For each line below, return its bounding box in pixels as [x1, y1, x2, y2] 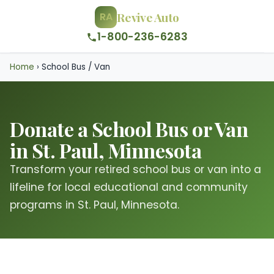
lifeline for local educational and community [10, 180, 248, 194]
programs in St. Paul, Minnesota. [10, 198, 179, 212]
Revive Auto [117, 9, 179, 25]
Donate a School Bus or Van [10, 116, 248, 142]
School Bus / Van [39, 61, 110, 73]
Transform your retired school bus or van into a [10, 162, 261, 177]
